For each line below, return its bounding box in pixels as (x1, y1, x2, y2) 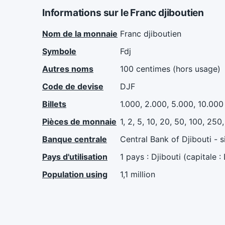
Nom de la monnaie (42, 29, 118, 39)
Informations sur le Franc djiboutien (42, 7, 204, 19)
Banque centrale (42, 134, 107, 145)
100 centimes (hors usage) (120, 64, 220, 74)
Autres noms (42, 64, 93, 74)
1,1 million (120, 169, 155, 180)
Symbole (42, 46, 76, 57)
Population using (42, 169, 107, 180)
